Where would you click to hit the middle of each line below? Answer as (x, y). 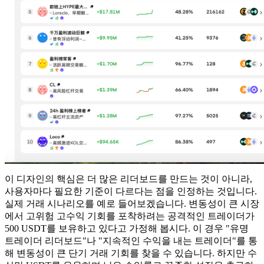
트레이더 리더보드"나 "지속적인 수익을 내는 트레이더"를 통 (131, 240)
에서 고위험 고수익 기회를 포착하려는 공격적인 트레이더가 (130, 216)
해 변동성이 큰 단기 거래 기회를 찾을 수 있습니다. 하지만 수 (131, 253)
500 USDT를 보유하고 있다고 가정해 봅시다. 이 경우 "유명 (127, 228)
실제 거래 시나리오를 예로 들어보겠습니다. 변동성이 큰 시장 (132, 203)
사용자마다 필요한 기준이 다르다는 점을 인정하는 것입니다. (131, 191)
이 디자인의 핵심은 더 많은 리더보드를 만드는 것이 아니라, (128, 179)
